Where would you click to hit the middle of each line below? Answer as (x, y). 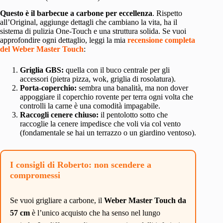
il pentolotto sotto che (133, 115)
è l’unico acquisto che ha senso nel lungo (95, 213)
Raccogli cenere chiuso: (59, 115)
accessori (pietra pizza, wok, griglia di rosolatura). (98, 79)
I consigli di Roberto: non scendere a (81, 165)
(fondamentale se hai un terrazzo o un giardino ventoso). (108, 133)
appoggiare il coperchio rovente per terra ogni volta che (107, 97)
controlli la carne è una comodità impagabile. (90, 106)
